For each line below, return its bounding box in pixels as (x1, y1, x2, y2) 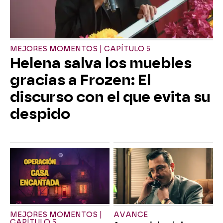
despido (10, 106, 70, 123)
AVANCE (113, 210, 148, 219)
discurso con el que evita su (10, 89, 210, 106)
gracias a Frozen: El (10, 72, 151, 89)
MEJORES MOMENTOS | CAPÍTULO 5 (10, 45, 150, 54)
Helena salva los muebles (10, 55, 192, 72)
